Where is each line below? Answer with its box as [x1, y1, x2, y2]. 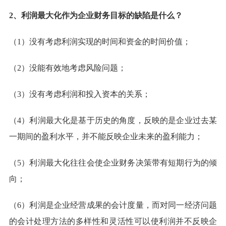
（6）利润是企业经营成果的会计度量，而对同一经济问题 [9, 201, 217, 209]
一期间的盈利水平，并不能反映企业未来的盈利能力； [9, 132, 203, 141]
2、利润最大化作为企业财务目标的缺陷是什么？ [9, 11, 183, 20]
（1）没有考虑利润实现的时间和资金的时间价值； [9, 37, 191, 46]
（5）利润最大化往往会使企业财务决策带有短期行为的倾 [9, 158, 217, 167]
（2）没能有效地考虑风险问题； [9, 64, 126, 72]
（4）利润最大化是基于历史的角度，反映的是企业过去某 [9, 116, 217, 125]
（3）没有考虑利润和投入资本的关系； [9, 90, 150, 98]
